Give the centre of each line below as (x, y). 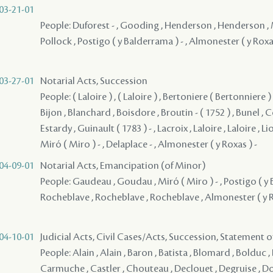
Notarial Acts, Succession (94, 81)
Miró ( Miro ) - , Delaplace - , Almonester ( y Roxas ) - (149, 144)
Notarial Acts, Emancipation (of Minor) (123, 165)
